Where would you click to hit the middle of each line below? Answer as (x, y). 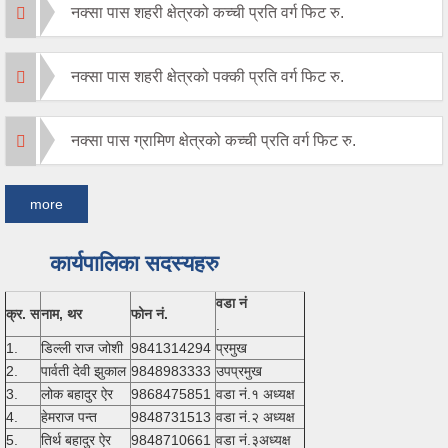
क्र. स (22, 313)
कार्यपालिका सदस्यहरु (134, 263)
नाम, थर (61, 313)
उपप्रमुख (239, 370)
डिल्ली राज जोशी (82, 347)
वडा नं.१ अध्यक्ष (255, 393)
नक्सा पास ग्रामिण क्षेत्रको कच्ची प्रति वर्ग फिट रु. (213, 140)
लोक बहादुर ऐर (77, 393)
